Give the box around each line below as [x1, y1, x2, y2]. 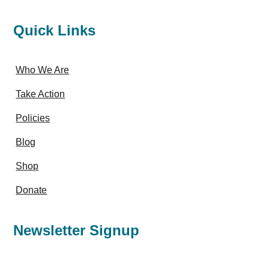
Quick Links [13, 22, 96, 38]
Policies [16, 113, 50, 123]
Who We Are [16, 65, 70, 75]
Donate [16, 185, 47, 195]
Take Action [16, 89, 65, 99]
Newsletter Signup [13, 222, 140, 238]
